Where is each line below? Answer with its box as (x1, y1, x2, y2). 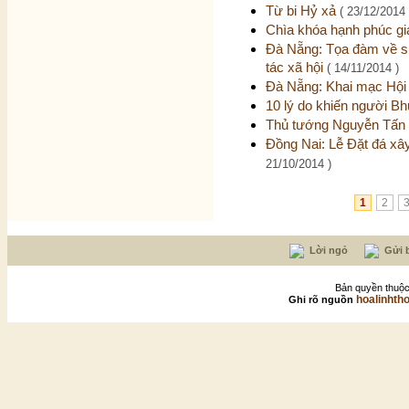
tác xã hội (266, 59, 327, 75)
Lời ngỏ (306, 245, 348, 256)
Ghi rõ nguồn (288, 294, 356, 306)
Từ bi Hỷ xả (266, 3, 340, 18)
